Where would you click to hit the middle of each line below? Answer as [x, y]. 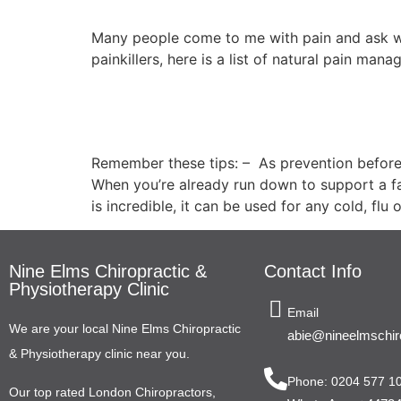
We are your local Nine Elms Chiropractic [125, 329]
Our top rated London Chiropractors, [112, 392]
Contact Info [313, 272]
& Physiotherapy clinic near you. [99, 354]
